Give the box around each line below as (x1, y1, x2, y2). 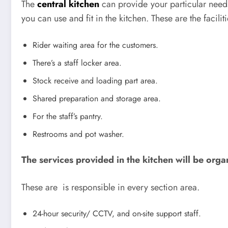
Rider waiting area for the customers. (33, 39, 158, 51)
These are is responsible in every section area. (21, 180, 199, 194)
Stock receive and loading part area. (33, 75, 158, 87)
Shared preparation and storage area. (33, 93, 161, 105)
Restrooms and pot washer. (33, 128, 124, 140)
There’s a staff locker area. (33, 57, 122, 69)
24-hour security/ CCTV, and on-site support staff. (33, 208, 201, 220)
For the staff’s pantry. (33, 110, 103, 123)
